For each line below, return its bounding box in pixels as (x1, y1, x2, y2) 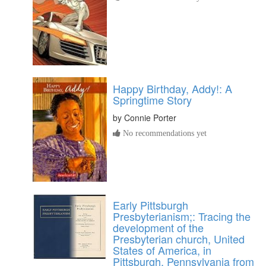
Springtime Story (113, 92, 192, 108)
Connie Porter (124, 112, 176, 124)
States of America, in (113, 242, 211, 258)
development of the (113, 219, 204, 235)
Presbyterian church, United (113, 230, 245, 246)
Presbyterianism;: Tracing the (113, 208, 251, 224)
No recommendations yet (121, 129, 207, 138)
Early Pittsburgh (113, 197, 188, 213)
